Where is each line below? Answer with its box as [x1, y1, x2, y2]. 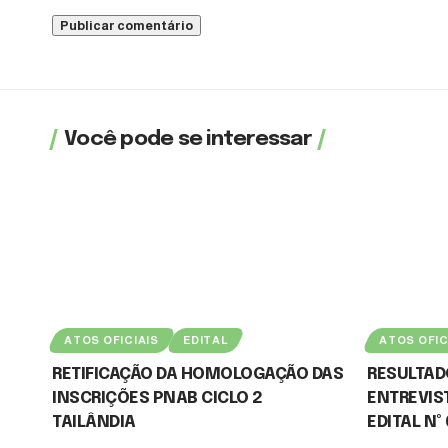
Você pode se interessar [64, 127, 311, 150]
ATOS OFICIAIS [64, 333, 160, 346]
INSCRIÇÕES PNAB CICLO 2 [52, 389, 263, 407]
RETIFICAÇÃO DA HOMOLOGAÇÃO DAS [52, 365, 344, 383]
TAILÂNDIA [52, 413, 136, 431]
